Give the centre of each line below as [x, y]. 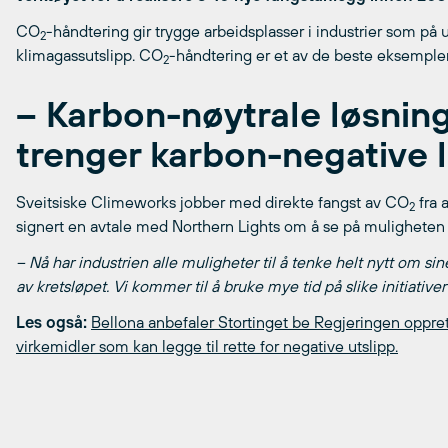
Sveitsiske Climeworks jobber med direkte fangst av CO [212, 202]
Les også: [51, 322]
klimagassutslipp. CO [89, 55]
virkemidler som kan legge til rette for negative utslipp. [207, 346]
